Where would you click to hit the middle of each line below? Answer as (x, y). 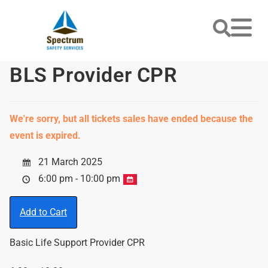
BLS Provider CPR (94, 75)
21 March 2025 (69, 162)
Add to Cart (43, 212)
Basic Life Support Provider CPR (77, 243)
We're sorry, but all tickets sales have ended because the (131, 119)
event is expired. (45, 135)
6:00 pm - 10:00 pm (79, 179)
